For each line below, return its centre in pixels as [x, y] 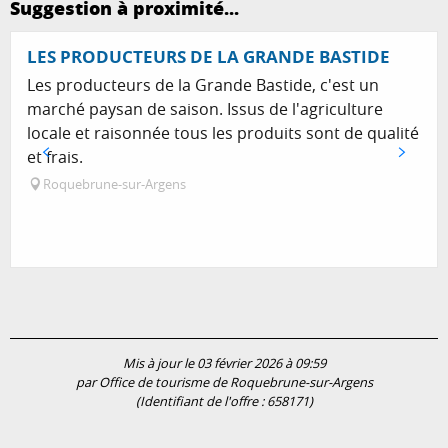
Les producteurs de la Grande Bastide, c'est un [203, 85]
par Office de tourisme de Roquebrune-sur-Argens [224, 383]
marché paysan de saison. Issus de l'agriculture [205, 109]
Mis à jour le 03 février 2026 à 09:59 [224, 364]
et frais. [55, 157]
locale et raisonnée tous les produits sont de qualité [223, 133]
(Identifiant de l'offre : [201, 402]
